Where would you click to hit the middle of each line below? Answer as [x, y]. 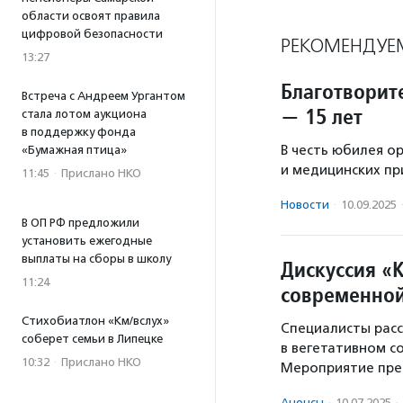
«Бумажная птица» [74, 150]
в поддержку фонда [79, 132]
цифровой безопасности [92, 34]
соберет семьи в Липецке [92, 339]
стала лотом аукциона [84, 114]
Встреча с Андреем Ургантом [103, 96]
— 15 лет [322, 116]
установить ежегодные [87, 241]
